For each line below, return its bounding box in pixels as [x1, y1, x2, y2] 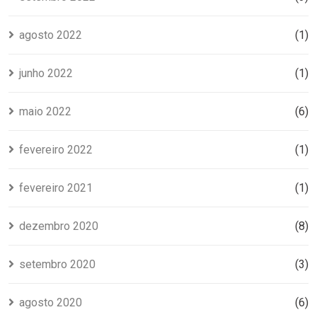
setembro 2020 [19, 257, 96, 271]
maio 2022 [19, 104, 71, 118]
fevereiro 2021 [19, 180, 93, 195]
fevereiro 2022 [19, 142, 93, 156]
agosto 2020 [19, 295, 82, 309]
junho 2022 [19, 66, 73, 80]
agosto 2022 [19, 28, 82, 42]
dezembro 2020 [19, 219, 98, 233]
